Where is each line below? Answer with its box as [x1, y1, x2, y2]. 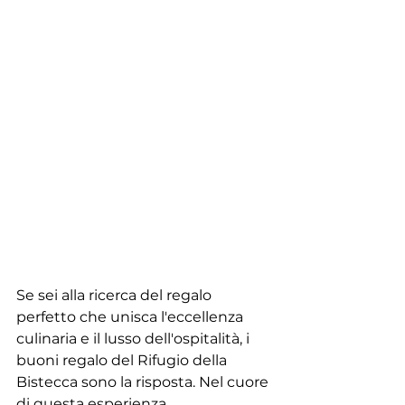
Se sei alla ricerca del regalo [16, 286, 215, 304]
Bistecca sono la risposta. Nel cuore [16, 372, 272, 391]
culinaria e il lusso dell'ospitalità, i [16, 329, 253, 347]
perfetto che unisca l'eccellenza [16, 307, 247, 325]
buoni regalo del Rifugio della [16, 351, 231, 369]
